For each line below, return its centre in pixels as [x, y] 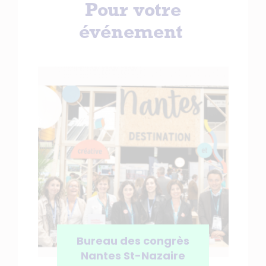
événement [133, 35]
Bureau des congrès [133, 240]
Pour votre [133, 13]
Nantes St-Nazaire [133, 255]
